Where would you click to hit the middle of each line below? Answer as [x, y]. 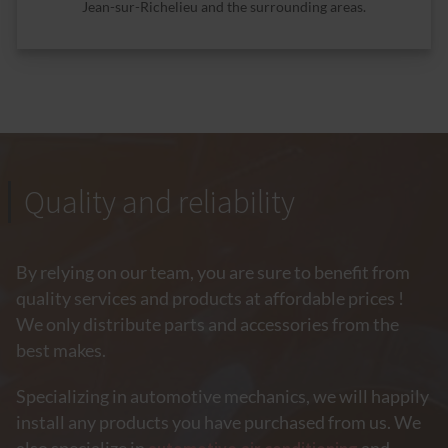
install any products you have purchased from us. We [218, 422]
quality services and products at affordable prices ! [210, 298]
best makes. [61, 350]
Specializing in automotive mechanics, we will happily [222, 396]
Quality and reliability [159, 201]
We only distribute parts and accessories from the [207, 324]
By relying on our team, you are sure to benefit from [213, 272]
